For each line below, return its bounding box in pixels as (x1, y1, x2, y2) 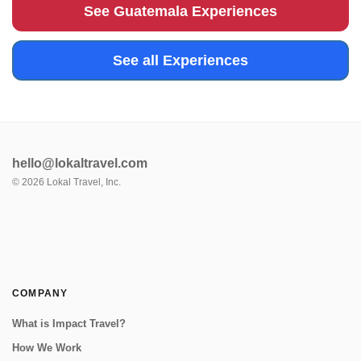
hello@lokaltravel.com (12, 156, 147, 170)
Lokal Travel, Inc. (44, 176, 121, 188)
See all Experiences (113, 52, 248, 68)
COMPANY (12, 288, 68, 299)
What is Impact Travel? (12, 317, 126, 330)
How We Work (12, 342, 81, 354)
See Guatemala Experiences (84, 3, 277, 19)
